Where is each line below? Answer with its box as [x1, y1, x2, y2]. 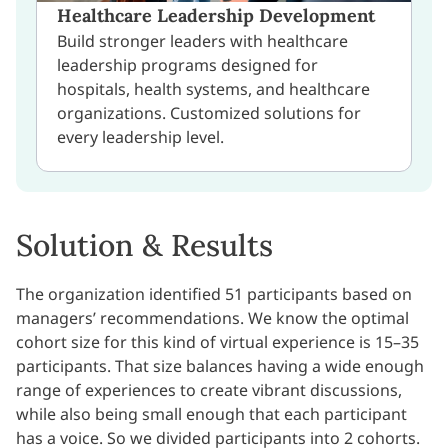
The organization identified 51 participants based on [16, 283, 412, 306]
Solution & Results [16, 226, 273, 265]
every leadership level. [57, 125, 224, 148]
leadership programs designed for [57, 53, 318, 76]
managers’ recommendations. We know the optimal [16, 307, 409, 330]
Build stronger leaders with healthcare [57, 29, 348, 52]
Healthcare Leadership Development [57, 3, 375, 27]
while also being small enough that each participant [16, 403, 407, 426]
